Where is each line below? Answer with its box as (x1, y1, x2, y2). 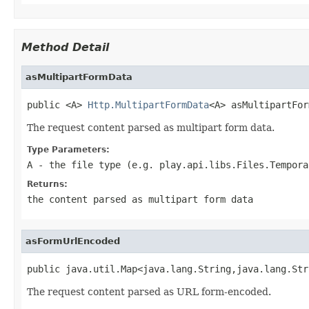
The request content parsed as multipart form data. (27, 121, 275, 133)
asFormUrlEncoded (26, 235, 120, 246)
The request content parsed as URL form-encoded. (27, 286, 271, 297)
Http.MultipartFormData (88, 99, 209, 110)
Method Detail (21, 40, 109, 54)
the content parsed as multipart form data (27, 193, 253, 205)
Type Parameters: (27, 144, 110, 154)
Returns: (27, 179, 68, 189)
